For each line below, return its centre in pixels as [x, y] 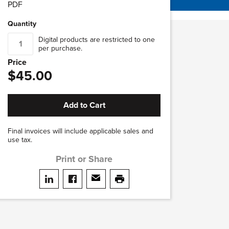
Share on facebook [105, 192]
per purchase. [60, 48]
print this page [144, 192]
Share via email [122, 192]
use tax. [20, 140]
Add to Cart [84, 105]
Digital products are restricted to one [97, 40]
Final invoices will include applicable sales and [81, 131]
